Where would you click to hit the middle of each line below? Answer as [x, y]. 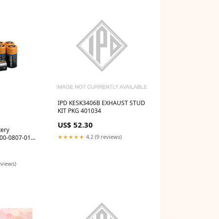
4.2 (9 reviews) [103, 136]
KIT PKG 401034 [79, 110]
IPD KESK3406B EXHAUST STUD [101, 103]
